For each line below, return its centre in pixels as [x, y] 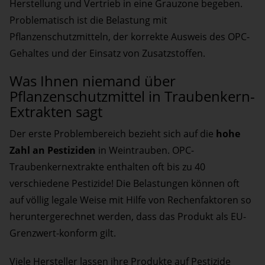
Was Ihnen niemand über [93, 81]
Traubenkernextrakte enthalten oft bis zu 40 [107, 167]
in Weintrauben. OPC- [146, 151]
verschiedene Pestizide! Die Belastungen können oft [125, 184]
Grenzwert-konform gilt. [63, 233]
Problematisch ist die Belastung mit [88, 20]
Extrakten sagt [56, 112]
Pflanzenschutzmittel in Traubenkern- [132, 96]
